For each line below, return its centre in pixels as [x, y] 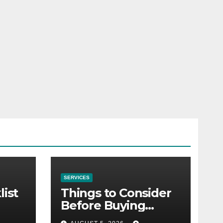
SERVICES [77, 177]
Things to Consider [116, 193]
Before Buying [103, 205]
